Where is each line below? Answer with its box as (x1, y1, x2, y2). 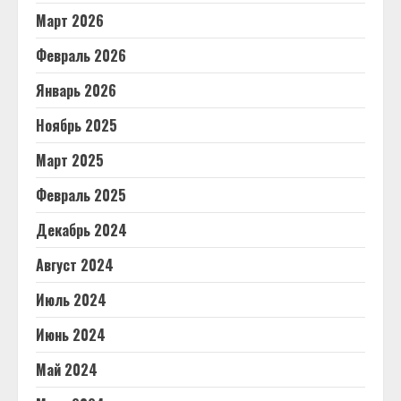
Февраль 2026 (36, 45, 126, 66)
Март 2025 (36, 149, 104, 171)
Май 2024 (36, 359, 98, 380)
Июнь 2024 (36, 324, 106, 346)
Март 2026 (36, 10, 104, 31)
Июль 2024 (36, 289, 107, 311)
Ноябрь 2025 (36, 115, 117, 136)
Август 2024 (36, 254, 114, 276)
